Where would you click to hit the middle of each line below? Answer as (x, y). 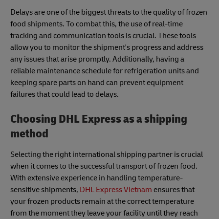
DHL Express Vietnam (116, 189)
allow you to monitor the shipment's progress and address (107, 48)
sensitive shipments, (45, 189)
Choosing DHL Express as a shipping (99, 119)
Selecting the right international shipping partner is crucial (107, 154)
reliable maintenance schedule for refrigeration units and (105, 71)
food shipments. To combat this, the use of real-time (97, 24)
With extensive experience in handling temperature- (97, 178)
